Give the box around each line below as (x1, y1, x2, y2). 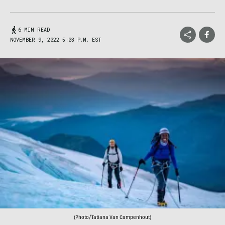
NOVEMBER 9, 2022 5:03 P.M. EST (10, 37, 101, 43)
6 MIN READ (18, 27, 50, 33)
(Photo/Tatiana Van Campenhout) (74, 215, 151, 220)
